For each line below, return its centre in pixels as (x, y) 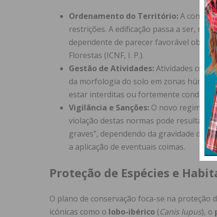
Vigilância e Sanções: (109, 108)
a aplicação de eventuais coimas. (127, 147)
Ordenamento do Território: (124, 16)
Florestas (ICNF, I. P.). (106, 55)
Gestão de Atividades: (111, 69)
